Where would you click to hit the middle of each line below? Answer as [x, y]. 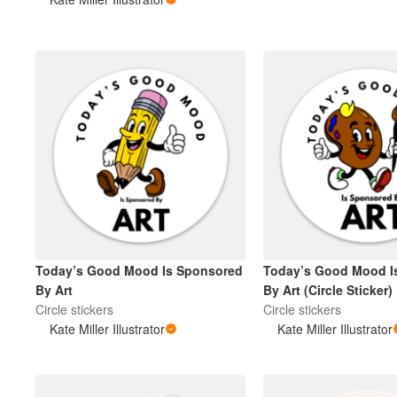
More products [146, 50]
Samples [129, 101]
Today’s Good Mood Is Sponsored [139, 271]
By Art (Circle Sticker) [348, 290]
